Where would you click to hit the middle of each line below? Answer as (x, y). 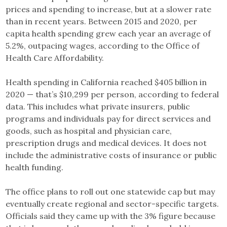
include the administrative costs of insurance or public (111, 155)
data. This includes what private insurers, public (98, 106)
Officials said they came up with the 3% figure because (111, 216)
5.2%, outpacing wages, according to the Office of (103, 45)
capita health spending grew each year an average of (108, 33)
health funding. (36, 167)
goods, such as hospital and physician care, (89, 130)
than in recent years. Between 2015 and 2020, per (102, 21)
